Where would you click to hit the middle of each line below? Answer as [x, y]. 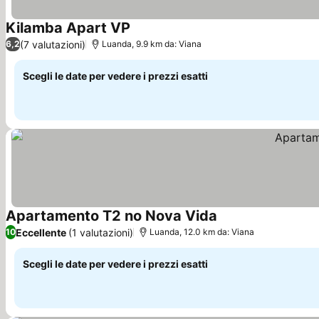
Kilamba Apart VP [68, 28]
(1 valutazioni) [101, 232]
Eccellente [41, 232]
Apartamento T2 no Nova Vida [111, 216]
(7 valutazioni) [53, 44]
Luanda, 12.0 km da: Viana [202, 232]
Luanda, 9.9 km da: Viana [152, 44]
